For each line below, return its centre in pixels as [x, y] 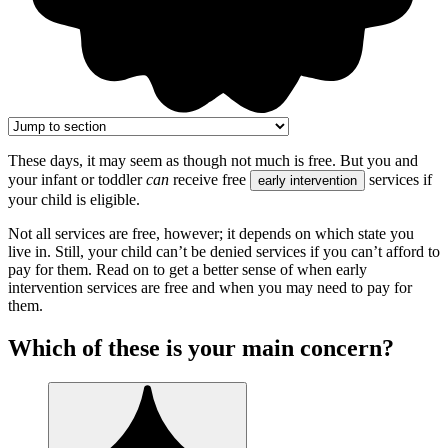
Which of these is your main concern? [201, 347]
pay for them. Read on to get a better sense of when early [187, 269]
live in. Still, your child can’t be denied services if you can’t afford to [224, 251]
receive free [209, 179]
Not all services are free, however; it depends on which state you [211, 233]
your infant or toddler [77, 179]
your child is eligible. [74, 199]
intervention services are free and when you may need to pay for [210, 287]
